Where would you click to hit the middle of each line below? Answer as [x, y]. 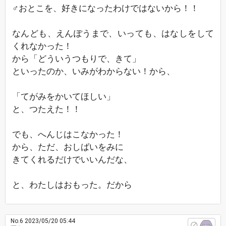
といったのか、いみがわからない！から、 [94, 71]
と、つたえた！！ [46, 109]
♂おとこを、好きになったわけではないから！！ [105, 8]
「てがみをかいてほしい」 [64, 96]
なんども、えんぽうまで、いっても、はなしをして [113, 33]
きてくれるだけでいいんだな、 [72, 159]
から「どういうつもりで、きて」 [76, 59]
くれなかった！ [42, 46]
